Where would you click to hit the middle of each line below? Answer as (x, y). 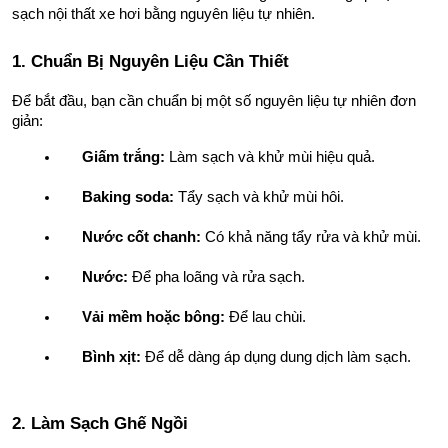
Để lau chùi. (265, 316)
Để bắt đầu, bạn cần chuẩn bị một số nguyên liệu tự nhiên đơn (214, 100)
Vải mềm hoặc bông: (153, 316)
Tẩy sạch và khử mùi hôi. (259, 196)
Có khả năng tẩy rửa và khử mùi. (311, 236)
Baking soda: (128, 196)
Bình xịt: (111, 356)
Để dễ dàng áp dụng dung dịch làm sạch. (276, 356)
